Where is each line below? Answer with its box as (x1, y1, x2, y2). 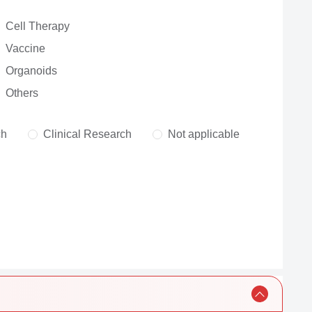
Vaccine (6, 42, 46, 54)
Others (6, 87, 39, 99)
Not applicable (167, 128, 240, 140)
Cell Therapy (6, 20, 70, 32)
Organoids (6, 65, 58, 77)
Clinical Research (42, 128, 132, 140)
